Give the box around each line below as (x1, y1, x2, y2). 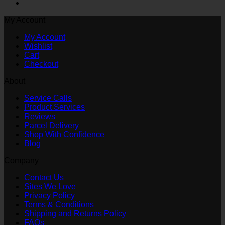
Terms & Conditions (24, 200, 94, 209)
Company (4, 156, 39, 165)
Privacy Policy (24, 191, 75, 200)
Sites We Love (24, 182, 76, 191)
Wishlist (24, 41, 52, 50)
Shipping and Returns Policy (24, 209, 126, 218)
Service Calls (24, 93, 72, 102)
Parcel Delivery (24, 121, 79, 130)
